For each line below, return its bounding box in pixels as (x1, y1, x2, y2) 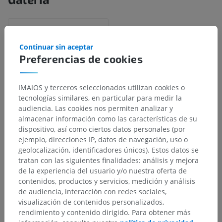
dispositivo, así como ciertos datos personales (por (18, 124, 185, 134)
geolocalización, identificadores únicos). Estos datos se (18, 145, 199, 155)
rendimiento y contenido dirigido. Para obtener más (18, 208, 191, 218)
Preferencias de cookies (19, 53, 143, 65)
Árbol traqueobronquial (98, 201, 181, 211)
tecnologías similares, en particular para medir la (18, 93, 182, 103)
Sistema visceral (84, 191, 141, 201)
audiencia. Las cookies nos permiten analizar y (18, 104, 173, 113)
